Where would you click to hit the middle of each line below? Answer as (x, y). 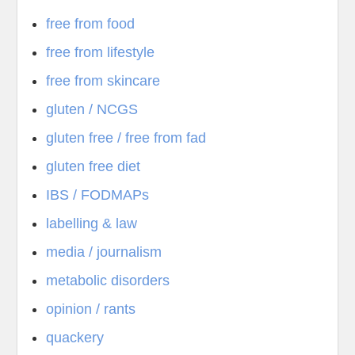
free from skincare (103, 81)
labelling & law (92, 223)
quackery (75, 338)
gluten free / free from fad (126, 138)
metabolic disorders (108, 281)
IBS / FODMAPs (98, 195)
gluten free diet (94, 166)
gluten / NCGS (92, 109)
